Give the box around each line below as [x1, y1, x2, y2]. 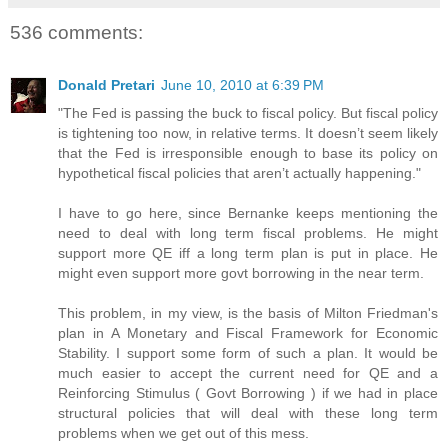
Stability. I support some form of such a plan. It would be [58, 344, 438, 361]
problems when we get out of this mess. [58, 424, 309, 441]
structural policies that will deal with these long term [58, 404, 438, 421]
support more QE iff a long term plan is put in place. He [58, 244, 438, 261]
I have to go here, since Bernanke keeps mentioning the [58, 204, 438, 221]
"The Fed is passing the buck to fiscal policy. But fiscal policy [58, 104, 438, 121]
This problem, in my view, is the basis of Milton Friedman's [58, 304, 438, 321]
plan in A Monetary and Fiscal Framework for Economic [58, 324, 438, 341]
